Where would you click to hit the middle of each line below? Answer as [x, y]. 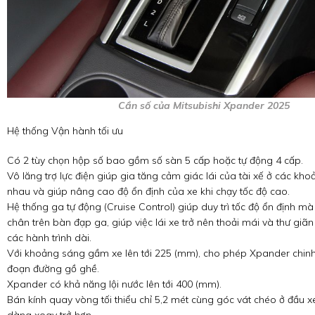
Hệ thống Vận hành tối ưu [65, 131]
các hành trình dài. [49, 238]
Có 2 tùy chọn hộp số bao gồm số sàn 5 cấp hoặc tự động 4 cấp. [155, 161]
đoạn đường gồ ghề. [53, 269]
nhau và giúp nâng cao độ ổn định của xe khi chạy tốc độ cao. [148, 192]
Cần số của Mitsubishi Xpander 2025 [204, 106]
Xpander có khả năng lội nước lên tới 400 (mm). [114, 284]
